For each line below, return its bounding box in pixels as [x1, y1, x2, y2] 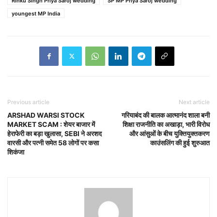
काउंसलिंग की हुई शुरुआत [150, 138, 210, 147]
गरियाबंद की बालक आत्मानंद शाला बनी [122, 110, 210, 119]
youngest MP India [12, 10, 60, 17]
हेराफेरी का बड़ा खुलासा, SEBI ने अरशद [7, 129, 102, 138]
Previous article [7, 98, 49, 106]
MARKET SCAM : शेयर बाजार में [7, 120, 95, 128]
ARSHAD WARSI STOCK [7, 110, 85, 119]
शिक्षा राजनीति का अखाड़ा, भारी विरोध [123, 120, 210, 128]
